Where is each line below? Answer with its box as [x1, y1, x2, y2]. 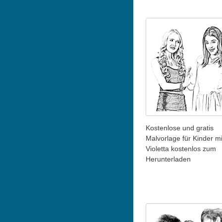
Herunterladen [145, 155, 191, 163]
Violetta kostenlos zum [145, 144, 216, 153]
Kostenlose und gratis [145, 123, 214, 132]
